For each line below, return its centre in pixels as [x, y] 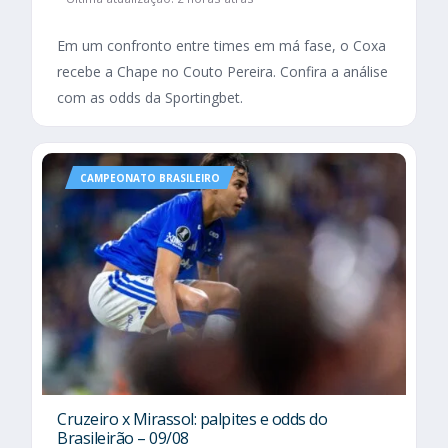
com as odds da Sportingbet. [150, 97]
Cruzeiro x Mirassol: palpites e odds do [192, 419]
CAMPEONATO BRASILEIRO [150, 177]
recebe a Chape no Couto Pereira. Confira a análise [222, 71]
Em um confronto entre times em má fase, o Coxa [221, 45]
